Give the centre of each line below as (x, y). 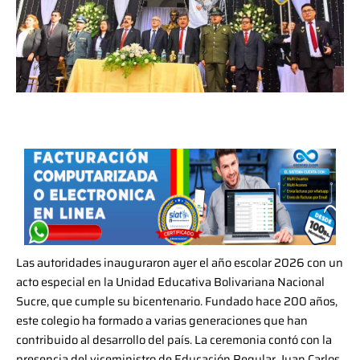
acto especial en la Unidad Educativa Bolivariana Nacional (170, 282)
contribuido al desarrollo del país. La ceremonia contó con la (174, 340)
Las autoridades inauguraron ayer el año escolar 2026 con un (180, 263)
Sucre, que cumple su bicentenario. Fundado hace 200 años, (177, 301)
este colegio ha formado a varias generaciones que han (162, 321)
